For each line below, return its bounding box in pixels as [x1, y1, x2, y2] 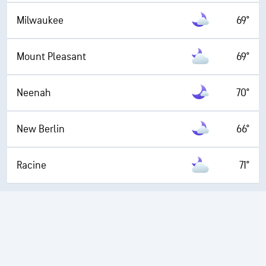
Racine [17, 159, 46, 172]
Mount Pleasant [17, 50, 86, 63]
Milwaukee [17, 14, 64, 27]
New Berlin [17, 122, 65, 135]
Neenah [17, 86, 50, 99]
